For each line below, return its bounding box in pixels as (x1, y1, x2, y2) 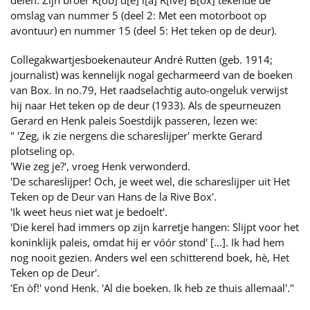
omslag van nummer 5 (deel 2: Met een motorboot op (10, 8, 266, 22)
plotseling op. (10, 144, 75, 158)
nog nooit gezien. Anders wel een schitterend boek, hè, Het (10, 250, 289, 264)
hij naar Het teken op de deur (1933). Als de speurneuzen (10, 98, 281, 112)
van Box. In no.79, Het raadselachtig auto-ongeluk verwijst (10, 83, 288, 97)
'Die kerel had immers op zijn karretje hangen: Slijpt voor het (10, 220, 299, 234)
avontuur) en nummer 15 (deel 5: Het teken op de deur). (10, 24, 277, 37)
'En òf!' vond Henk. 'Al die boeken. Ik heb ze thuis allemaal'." (10, 281, 294, 295)
